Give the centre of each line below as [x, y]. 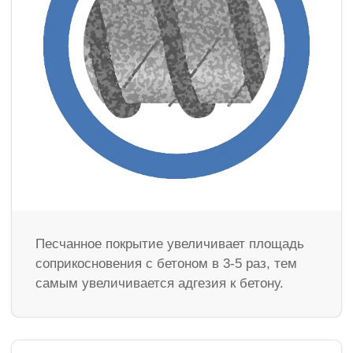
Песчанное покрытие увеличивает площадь [170, 244]
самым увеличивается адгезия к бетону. [160, 284]
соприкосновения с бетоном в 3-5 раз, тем [166, 264]
